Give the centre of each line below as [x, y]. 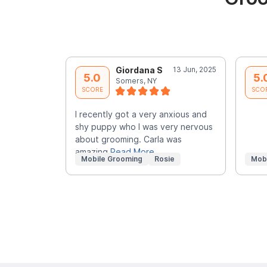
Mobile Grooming [111, 159]
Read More [132, 151]
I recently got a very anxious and [141, 114]
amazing [92, 151]
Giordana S [139, 70]
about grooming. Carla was [128, 139]
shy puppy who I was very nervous [144, 126]
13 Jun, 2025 [194, 69]
